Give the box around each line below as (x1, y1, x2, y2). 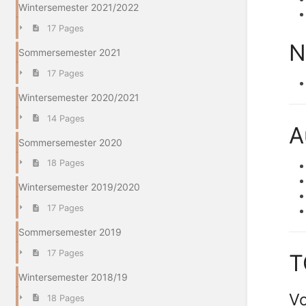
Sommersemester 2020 (18, 136, 122, 148)
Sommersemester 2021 (18, 46, 121, 59)
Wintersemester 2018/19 (18, 271, 128, 283)
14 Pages (46, 113, 85, 124)
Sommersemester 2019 (18, 226, 122, 238)
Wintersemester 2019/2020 (18, 181, 140, 193)
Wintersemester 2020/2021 (18, 91, 139, 103)
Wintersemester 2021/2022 (18, 1, 139, 14)
